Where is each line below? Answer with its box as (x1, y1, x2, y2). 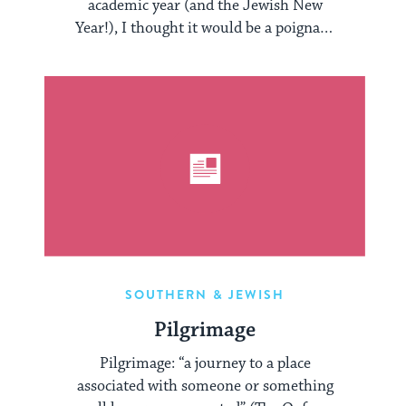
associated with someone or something (76, 375, 333, 396)
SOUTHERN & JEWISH (124, 285, 285, 304)
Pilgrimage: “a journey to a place (99, 353, 311, 373)
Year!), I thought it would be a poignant (75, 17, 334, 38)
